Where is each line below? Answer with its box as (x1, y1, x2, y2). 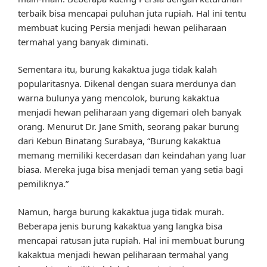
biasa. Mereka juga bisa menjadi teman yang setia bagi (18, 163, 243, 176)
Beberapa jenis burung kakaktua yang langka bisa (18, 219, 222, 232)
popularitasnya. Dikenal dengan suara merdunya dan (18, 77, 236, 90)
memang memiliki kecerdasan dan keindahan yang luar (18, 149, 246, 162)
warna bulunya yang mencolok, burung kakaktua (18, 92, 219, 104)
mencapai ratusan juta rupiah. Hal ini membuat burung (18, 234, 244, 246)
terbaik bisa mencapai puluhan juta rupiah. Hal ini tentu (18, 7, 246, 19)
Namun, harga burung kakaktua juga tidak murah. (18, 205, 224, 218)
